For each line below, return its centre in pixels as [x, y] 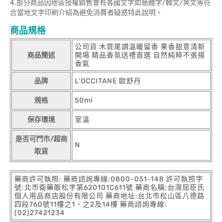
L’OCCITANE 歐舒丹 [108, 81]
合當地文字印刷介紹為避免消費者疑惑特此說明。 [86, 13]
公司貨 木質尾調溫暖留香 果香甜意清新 [140, 47]
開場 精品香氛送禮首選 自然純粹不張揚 [140, 55]
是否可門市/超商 [41, 139]
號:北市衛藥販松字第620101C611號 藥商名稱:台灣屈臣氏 [110, 188]
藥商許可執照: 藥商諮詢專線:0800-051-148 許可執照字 [109, 179]
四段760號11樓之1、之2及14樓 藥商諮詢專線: [91, 204]
